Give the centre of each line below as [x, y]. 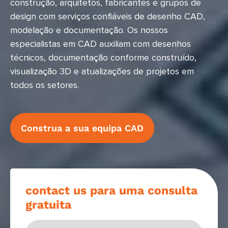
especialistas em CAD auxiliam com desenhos [101, 45]
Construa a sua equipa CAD [82, 128]
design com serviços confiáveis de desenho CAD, [108, 17]
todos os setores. [45, 86]
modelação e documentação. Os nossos [89, 31]
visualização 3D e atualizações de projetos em [102, 72]
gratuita [48, 205]
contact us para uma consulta [111, 191]
